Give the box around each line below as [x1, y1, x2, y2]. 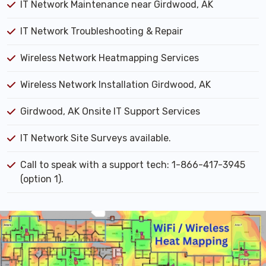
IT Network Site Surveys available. [20, 132, 171, 144]
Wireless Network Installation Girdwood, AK [20, 79, 211, 91]
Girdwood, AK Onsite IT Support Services [20, 106, 200, 118]
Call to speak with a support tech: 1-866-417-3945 [20, 159, 245, 171]
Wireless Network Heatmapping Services [20, 52, 199, 64]
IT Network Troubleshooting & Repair [20, 26, 183, 37]
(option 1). [20, 173, 64, 185]
